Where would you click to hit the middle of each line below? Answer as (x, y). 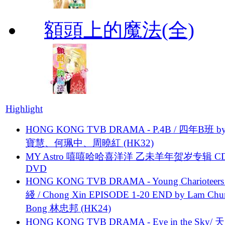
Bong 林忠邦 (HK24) (68, 208)
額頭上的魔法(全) (119, 30)
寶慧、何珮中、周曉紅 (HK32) (90, 143)
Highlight (24, 108)
